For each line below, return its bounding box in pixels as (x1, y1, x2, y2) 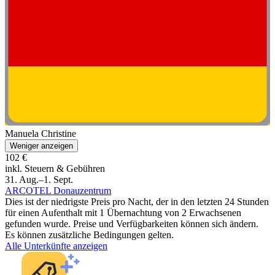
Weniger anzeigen (10, 141, 73, 150)
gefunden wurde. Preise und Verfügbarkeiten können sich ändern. (5, 218, 258, 229)
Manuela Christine (5, 128, 76, 139)
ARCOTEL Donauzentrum (5, 185, 111, 196)
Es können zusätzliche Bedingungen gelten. (5, 229, 174, 240)
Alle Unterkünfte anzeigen (5, 240, 107, 251)
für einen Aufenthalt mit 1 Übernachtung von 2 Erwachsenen (5, 207, 241, 218)
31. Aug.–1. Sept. (5, 174, 73, 185)
